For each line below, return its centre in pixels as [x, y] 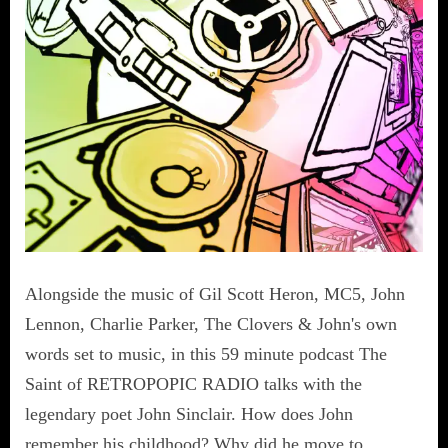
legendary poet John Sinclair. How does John [189, 413]
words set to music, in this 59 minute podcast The [206, 353]
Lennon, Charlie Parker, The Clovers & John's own [211, 323]
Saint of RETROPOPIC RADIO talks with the [193, 383]
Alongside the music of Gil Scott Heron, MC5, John [215, 293]
